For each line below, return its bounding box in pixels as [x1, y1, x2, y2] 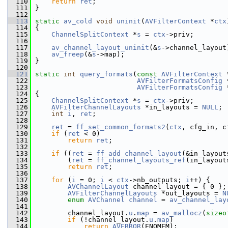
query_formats [80, 70, 133, 78]
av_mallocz [161, 209, 202, 217]
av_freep [51, 50, 84, 58]
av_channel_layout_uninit [51, 44, 149, 51]
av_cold [64, 17, 92, 25]
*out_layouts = [157, 189, 222, 197]
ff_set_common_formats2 [76, 123, 165, 131]
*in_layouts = [141, 103, 202, 111]
